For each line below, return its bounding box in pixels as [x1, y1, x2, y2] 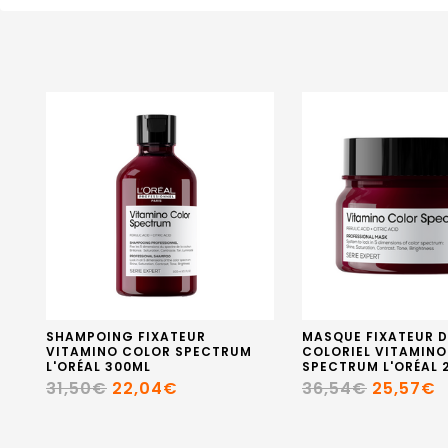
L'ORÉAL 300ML [46, 358, 151, 375]
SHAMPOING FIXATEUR [46, 328, 206, 345]
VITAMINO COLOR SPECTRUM [46, 343, 252, 360]
